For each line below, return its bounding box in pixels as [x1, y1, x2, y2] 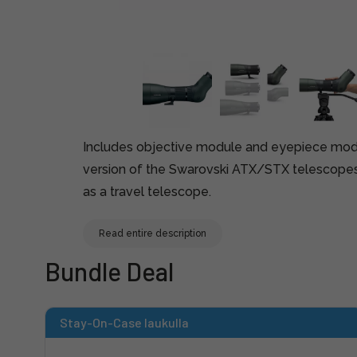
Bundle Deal [45, 256, 174, 286]
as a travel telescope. [83, 184, 211, 199]
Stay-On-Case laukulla [60, 315, 189, 330]
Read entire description [99, 228, 206, 239]
